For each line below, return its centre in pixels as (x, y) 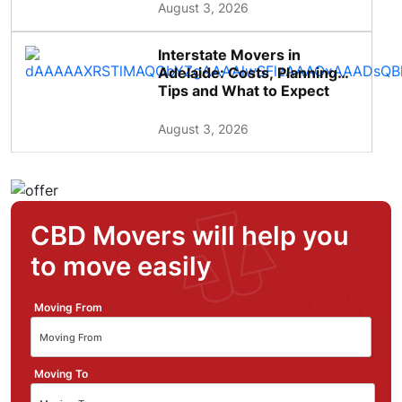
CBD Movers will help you (190, 236)
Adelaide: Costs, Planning (248, 73)
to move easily (121, 267)
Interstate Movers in (230, 55)
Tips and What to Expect (244, 91)
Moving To (61, 374)
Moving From (68, 308)
